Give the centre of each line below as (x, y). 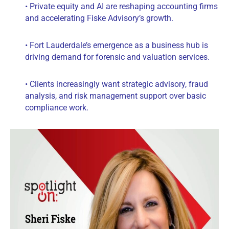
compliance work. (57, 108)
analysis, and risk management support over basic (116, 96)
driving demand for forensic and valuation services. (117, 57)
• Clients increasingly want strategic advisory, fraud (117, 84)
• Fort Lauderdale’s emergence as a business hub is (117, 45)
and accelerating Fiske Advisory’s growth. (99, 18)
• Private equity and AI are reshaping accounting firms (121, 7)
